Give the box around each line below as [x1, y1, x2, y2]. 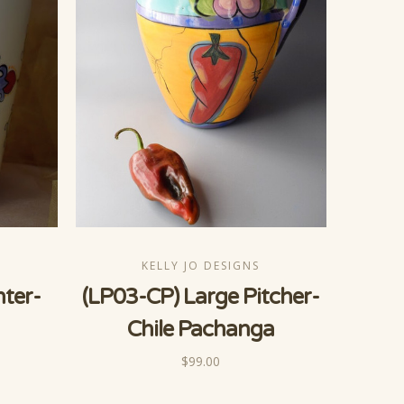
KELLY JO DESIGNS [142, 258, 261, 274]
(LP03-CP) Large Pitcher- [82, 284, 320, 311]
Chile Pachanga [127, 317, 275, 344]
